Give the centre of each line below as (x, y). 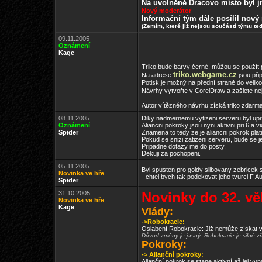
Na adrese (157, 75)
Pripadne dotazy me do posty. (184, 146)
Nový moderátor (166, 11)
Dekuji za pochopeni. (171, 153)
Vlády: (157, 212)
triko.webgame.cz (205, 75)
